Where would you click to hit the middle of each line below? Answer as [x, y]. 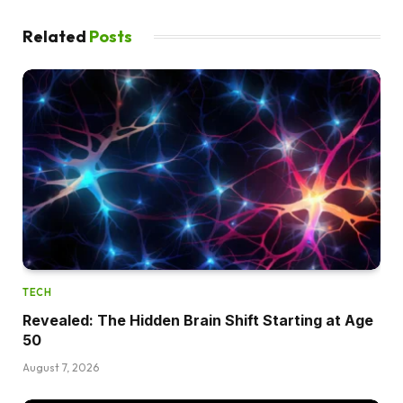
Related [56, 36]
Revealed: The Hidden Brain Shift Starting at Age [198, 321]
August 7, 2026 [61, 368]
